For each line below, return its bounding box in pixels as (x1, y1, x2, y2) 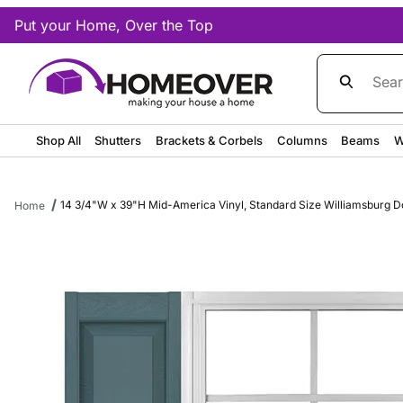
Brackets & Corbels (156, 132, 264, 148)
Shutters (94, 132, 142, 148)
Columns (276, 132, 327, 148)
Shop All (35, 132, 81, 148)
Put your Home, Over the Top (14, 16, 213, 34)
